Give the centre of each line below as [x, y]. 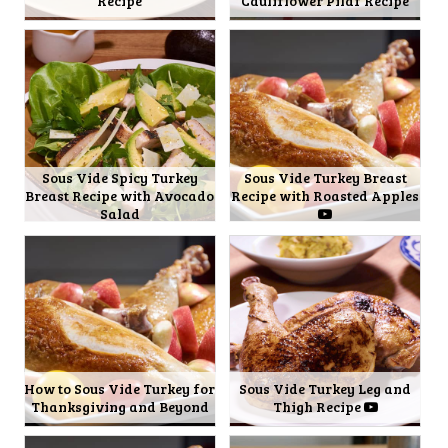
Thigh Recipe [318, 407]
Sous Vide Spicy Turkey [119, 177]
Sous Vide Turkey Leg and [325, 389]
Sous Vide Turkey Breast [325, 177]
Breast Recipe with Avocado [120, 195]
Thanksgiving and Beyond [119, 407]
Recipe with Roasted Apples [325, 195]
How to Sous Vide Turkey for [120, 389]
